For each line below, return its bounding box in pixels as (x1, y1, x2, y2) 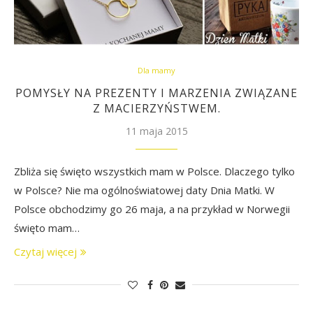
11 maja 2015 (125, 124, 188, 138)
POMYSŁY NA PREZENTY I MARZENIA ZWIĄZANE (15, 85, 298, 101)
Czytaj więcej (14, 245, 77, 259)
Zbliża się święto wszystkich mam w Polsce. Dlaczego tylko (14, 164, 295, 178)
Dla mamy (138, 65, 175, 75)
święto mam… (14, 221, 80, 235)
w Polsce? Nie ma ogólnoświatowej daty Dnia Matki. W (14, 183, 275, 197)
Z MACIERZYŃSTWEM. (92, 101, 221, 116)
